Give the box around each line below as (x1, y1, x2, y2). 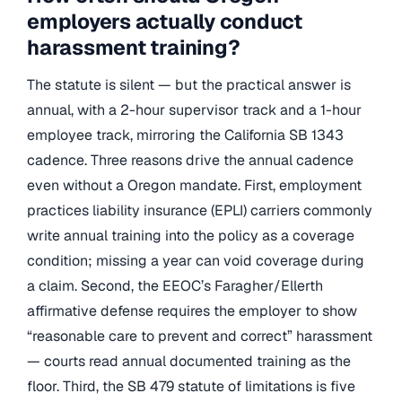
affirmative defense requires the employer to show (27, 301, 357, 321)
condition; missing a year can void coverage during (27, 251, 364, 271)
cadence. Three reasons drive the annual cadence (27, 151, 354, 170)
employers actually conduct (27, 7, 303, 35)
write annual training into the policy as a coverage (27, 226, 354, 246)
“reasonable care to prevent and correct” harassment (27, 327, 372, 346)
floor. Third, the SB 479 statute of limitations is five (27, 377, 355, 397)
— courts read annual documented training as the (27, 352, 351, 371)
